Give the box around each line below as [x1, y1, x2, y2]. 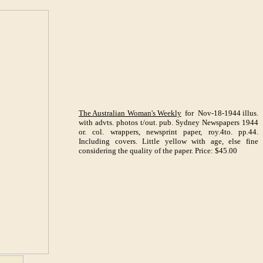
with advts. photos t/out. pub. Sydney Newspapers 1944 [79, 118, 258, 127]
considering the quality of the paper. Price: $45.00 [79, 146, 237, 155]
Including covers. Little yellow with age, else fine [79, 137, 258, 146]
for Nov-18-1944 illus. [181, 109, 258, 117]
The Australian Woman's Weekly [79, 109, 181, 117]
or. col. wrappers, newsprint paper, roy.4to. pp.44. [79, 127, 258, 136]
